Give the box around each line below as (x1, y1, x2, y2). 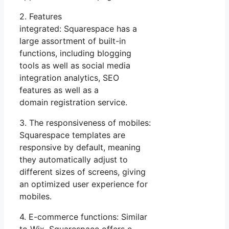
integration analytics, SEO (19, 72, 119, 83)
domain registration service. (19, 97, 127, 107)
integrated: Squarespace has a (19, 23, 137, 34)
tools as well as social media (19, 60, 130, 71)
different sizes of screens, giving (19, 166, 146, 177)
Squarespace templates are (19, 129, 125, 140)
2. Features (19, 11, 62, 21)
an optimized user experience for (19, 178, 148, 189)
